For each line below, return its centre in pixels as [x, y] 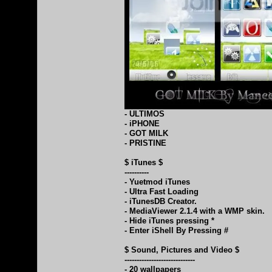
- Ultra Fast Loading [161, 191]
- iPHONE [142, 123]
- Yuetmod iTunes [157, 182]
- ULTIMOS [144, 114]
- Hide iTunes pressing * [169, 220]
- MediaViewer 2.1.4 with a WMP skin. [195, 211]
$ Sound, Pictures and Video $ [182, 250]
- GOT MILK [150, 133]
